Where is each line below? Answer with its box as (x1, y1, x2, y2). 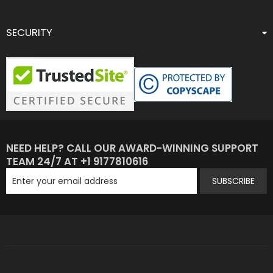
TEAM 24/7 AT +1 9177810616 (6, 154, 148, 169)
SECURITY (6, 25, 52, 40)
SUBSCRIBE (212, 175, 255, 187)
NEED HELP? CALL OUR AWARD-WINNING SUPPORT (6, 141, 258, 155)
